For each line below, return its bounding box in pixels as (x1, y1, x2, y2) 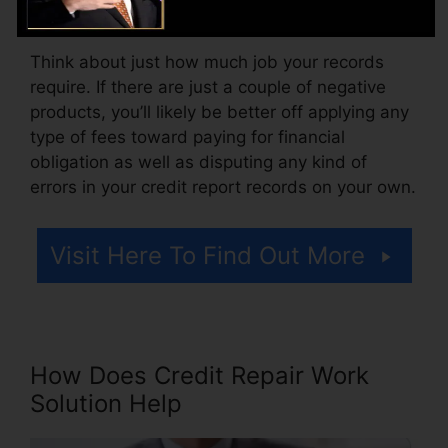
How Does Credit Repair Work (30, 361, 369, 391)
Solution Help (30, 389, 182, 419)
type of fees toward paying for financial (30, 126, 345, 147)
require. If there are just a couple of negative (30, 76, 386, 97)
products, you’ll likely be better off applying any (30, 101, 409, 122)
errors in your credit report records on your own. (30, 176, 416, 197)
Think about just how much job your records (30, 51, 384, 72)
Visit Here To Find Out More (49, 241, 365, 271)
